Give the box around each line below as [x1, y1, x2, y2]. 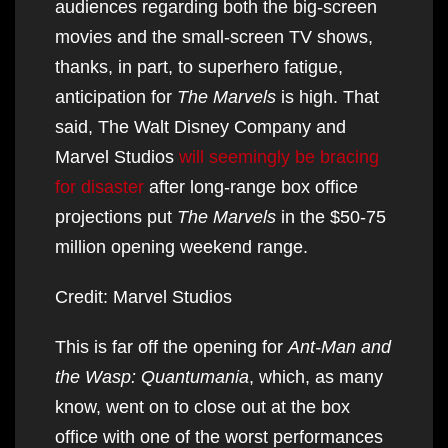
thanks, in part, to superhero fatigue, [55, 56, 343, 77]
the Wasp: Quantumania [55, 366, 249, 387]
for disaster [55, 176, 144, 197]
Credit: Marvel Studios [55, 286, 232, 307]
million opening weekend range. [55, 236, 308, 257]
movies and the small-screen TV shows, [55, 26, 373, 47]
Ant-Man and [288, 336, 391, 357]
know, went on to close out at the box [55, 396, 350, 417]
